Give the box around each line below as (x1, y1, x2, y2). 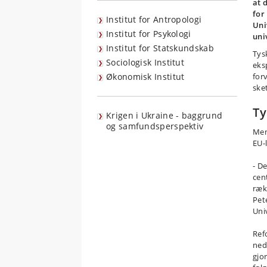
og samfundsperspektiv (106, 120, 204, 132)
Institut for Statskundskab (106, 42, 214, 54)
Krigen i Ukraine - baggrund (106, 110, 223, 121)
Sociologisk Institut (106, 57, 184, 68)
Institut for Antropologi (106, 14, 202, 25)
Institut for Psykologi (106, 28, 191, 39)
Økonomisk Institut (106, 71, 185, 82)
